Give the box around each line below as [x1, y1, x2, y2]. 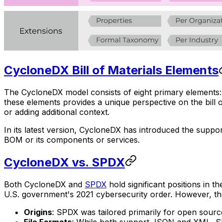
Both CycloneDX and [4, 179, 85, 190]
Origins [24, 207, 52, 218]
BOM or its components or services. [4, 135, 140, 145]
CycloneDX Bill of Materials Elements [4, 63, 219, 78]
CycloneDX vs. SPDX [4, 155, 125, 170]
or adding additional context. [4, 107, 110, 117]
